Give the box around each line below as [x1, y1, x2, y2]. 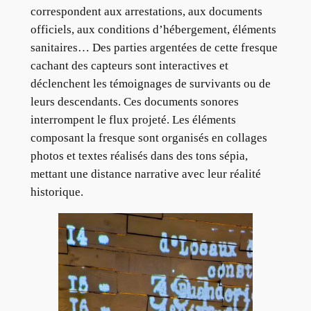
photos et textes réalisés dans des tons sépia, [30, 149, 248, 163]
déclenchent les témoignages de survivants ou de [30, 77, 271, 91]
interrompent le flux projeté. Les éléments [30, 113, 236, 127]
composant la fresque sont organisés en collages [30, 131, 267, 145]
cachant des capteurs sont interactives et [30, 59, 228, 73]
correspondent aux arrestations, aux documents [30, 5, 262, 19]
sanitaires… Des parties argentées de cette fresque [30, 41, 278, 55]
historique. [30, 185, 83, 199]
